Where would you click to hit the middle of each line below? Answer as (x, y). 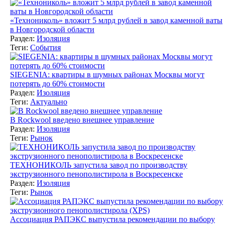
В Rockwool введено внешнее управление (82, 120)
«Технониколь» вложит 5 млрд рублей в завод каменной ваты (116, 20)
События (45, 47)
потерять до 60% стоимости (58, 83)
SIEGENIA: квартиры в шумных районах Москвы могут (107, 74)
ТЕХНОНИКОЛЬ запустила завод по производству (99, 165)
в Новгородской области (52, 29)
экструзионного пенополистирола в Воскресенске (96, 174)
